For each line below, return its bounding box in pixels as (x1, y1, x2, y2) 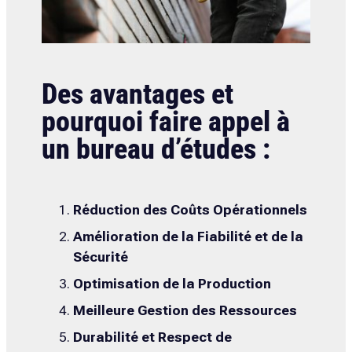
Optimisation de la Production (72, 275, 271, 291)
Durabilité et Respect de (72, 328, 232, 345)
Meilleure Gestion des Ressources (72, 302, 297, 318)
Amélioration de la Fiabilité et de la (72, 228, 303, 244)
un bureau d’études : (41, 132, 270, 166)
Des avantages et (41, 77, 233, 111)
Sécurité (72, 248, 128, 265)
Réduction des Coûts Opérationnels (72, 201, 307, 218)
